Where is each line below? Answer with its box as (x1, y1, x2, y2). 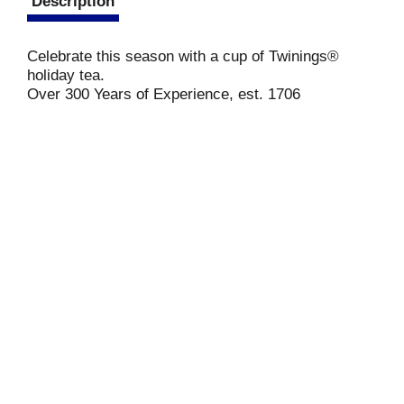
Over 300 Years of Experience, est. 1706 (27, 86, 300, 103)
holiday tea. (27, 67, 105, 84)
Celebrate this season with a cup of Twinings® (27, 48, 339, 65)
